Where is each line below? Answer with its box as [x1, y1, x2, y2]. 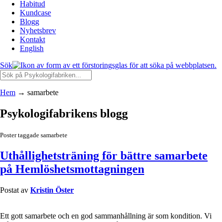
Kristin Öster [30, 185, 74, 194]
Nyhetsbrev [20, 26, 56, 35]
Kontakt [20, 35, 45, 44]
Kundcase [20, 8, 51, 17]
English [20, 44, 44, 53]
